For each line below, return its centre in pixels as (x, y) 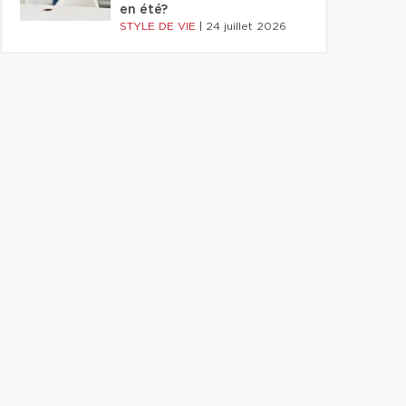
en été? (144, 10)
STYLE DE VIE (159, 26)
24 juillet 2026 (246, 26)
